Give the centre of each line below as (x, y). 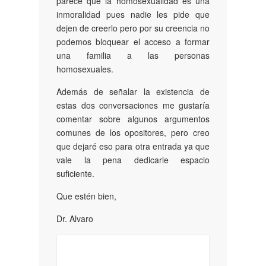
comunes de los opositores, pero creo (133, 133)
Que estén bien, (86, 196)
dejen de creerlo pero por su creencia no (133, 28)
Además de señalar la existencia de (133, 92)
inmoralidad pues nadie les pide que (133, 15)
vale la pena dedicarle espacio (133, 160)
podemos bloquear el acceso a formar (133, 42)
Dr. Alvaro (75, 219)
